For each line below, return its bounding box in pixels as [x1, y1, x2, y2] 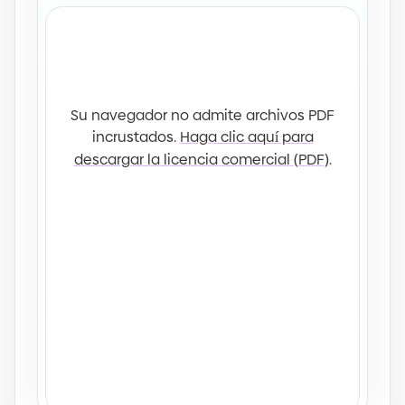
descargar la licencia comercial [73, 148, 294, 170]
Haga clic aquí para [179, 126, 314, 147]
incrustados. [91, 126, 176, 147]
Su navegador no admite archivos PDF [71, 104, 334, 126]
